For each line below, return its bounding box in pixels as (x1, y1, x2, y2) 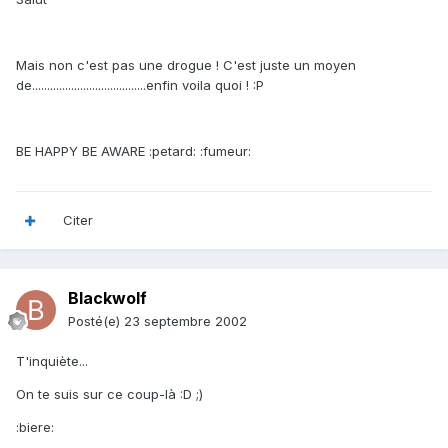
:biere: (16, 419, 54, 436)
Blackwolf (68, 288, 147, 309)
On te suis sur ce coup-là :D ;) (16, 386, 203, 403)
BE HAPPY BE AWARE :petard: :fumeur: (16, 143, 251, 160)
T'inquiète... (16, 353, 88, 370)
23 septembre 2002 (124, 313, 247, 330)
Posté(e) (68, 313, 124, 330)
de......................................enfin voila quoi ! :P (16, 77, 264, 94)
